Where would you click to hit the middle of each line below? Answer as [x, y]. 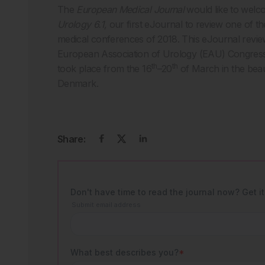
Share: [72, 139]
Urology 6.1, [82, 24]
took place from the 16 [104, 69]
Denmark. [78, 83]
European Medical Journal [130, 9]
